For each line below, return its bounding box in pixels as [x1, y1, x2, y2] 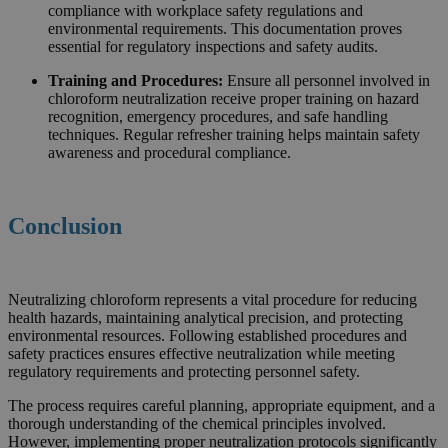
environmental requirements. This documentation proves [48, 20, 402, 38]
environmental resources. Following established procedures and [8, 326, 407, 344]
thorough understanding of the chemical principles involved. [8, 414, 386, 432]
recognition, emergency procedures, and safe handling [48, 108, 388, 126]
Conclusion [8, 213, 122, 240]
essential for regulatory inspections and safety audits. [48, 38, 378, 56]
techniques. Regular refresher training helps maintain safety [48, 126, 420, 144]
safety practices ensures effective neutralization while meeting [8, 344, 395, 362]
